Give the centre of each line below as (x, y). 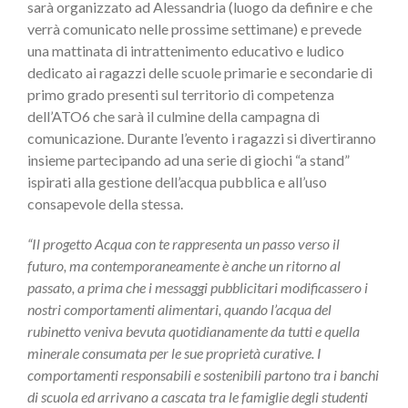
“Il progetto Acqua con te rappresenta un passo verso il (184, 244)
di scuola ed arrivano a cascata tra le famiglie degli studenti (198, 397)
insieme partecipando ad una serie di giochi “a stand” (189, 160)
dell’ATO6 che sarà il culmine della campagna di (173, 117)
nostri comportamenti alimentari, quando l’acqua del (179, 310)
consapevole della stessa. (105, 204)
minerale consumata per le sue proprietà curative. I (174, 353)
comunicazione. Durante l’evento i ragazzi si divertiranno (202, 138)
